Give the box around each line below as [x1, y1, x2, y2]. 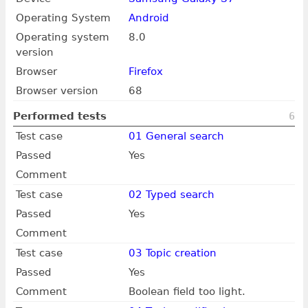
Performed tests [12, 110, 107, 123]
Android [128, 11, 169, 24]
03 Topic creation [128, 246, 217, 259]
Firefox [128, 65, 163, 78]
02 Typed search [128, 188, 214, 201]
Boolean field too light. [128, 285, 245, 298]
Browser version [15, 84, 98, 97]
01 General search [128, 129, 224, 142]
